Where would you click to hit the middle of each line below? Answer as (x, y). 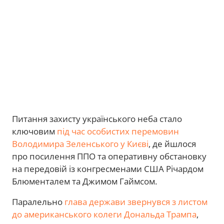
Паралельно (38, 202)
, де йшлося (172, 144)
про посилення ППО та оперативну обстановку (109, 156)
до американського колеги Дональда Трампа (104, 214)
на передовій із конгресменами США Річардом (108, 169)
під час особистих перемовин (118, 131)
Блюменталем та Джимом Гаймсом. (84, 181)
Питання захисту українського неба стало (97, 119)
